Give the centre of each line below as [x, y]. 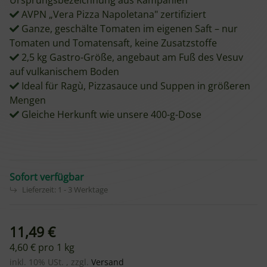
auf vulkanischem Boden [64, 72]
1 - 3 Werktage [83, 190]
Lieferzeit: [40, 190]
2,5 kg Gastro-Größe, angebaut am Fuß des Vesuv [131, 57]
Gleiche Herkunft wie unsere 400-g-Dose [110, 114]
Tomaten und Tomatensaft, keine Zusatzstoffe [113, 43]
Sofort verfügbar [47, 177]
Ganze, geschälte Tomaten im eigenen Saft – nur [128, 29]
